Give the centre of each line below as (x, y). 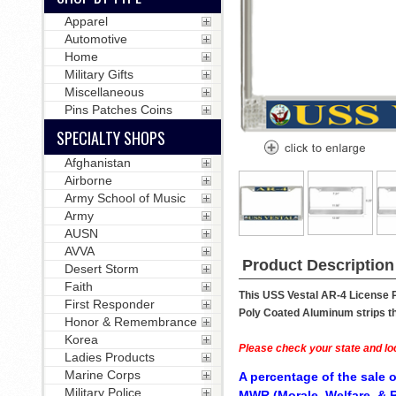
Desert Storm (101, 269)
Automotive (95, 39)
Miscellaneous (104, 92)
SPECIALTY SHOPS (110, 138)
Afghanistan (97, 163)
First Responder (109, 304)
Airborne (88, 180)
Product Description (318, 265)
